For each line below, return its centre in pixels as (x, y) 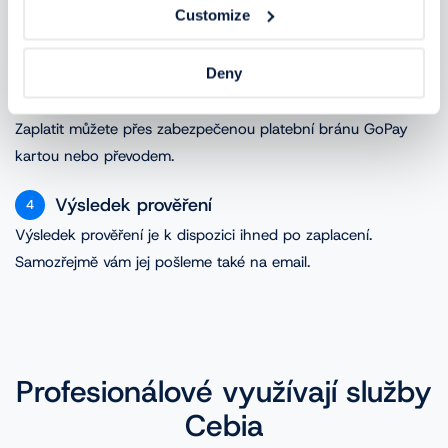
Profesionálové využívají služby (224, 393)
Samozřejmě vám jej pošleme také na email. (162, 262)
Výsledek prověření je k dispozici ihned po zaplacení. (193, 235)
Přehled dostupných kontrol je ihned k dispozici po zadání (212, 23)
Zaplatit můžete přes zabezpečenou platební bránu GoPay (211, 129)
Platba (81, 99)
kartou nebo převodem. (94, 156)
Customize (213, 14)
